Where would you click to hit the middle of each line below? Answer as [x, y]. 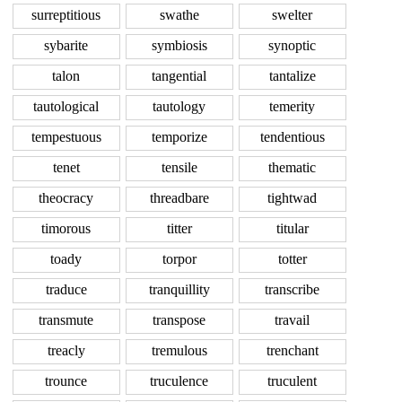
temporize [179, 137]
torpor [179, 259]
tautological [66, 107]
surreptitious [66, 15]
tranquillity [179, 290]
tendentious [292, 137]
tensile [179, 168]
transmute [66, 320]
